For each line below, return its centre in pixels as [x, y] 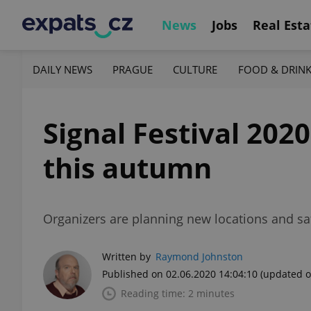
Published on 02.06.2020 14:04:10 [180, 274]
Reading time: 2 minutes [178, 293]
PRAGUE [133, 69]
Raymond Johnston [199, 257]
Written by [126, 257]
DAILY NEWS [62, 69]
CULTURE [195, 69]
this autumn [127, 168]
